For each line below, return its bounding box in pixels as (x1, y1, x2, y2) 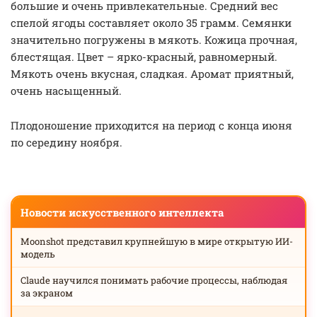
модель (21, 248, 55, 260)
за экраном (21, 287, 73, 299)
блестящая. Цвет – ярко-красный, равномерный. (11, 50, 277, 64)
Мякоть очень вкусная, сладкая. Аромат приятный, (11, 67, 294, 81)
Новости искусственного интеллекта (21, 205, 224, 219)
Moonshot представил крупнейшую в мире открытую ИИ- (21, 235, 293, 248)
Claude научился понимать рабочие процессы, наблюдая (21, 274, 287, 287)
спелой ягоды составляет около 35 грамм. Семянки (11, 16, 292, 30)
